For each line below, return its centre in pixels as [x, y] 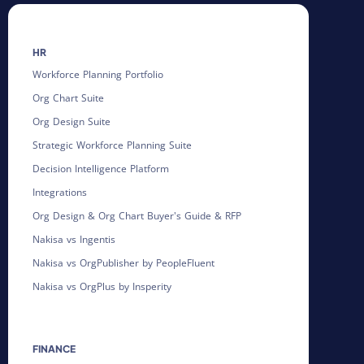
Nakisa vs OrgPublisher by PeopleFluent [123, 263]
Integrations [60, 193]
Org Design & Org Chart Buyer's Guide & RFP [137, 216]
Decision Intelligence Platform [101, 169]
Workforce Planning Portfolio [98, 75]
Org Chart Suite [68, 98]
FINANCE [54, 349]
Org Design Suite [71, 122]
